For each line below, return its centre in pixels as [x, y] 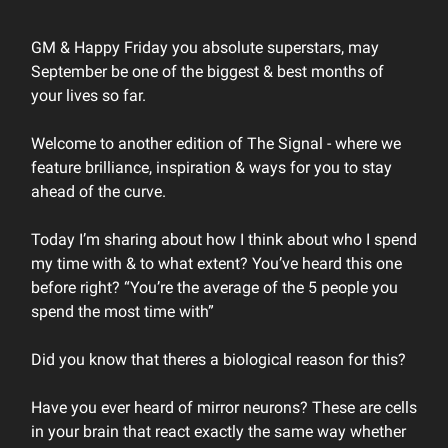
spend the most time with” [122, 311]
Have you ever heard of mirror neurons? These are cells [224, 407]
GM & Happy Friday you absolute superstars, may [205, 47]
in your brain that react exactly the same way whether [218, 431]
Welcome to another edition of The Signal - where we [216, 143]
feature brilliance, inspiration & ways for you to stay [211, 167]
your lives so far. [88, 95]
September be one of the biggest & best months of [207, 71]
